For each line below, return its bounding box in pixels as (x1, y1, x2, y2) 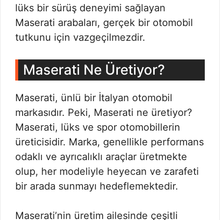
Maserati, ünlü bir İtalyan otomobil (15, 92, 172, 104)
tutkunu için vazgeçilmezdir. (15, 31, 145, 43)
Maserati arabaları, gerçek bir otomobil (15, 17, 193, 28)
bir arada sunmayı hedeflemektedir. (15, 180, 178, 192)
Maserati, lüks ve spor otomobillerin (15, 121, 180, 133)
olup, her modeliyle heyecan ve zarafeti (15, 165, 199, 177)
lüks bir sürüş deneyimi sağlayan (15, 2, 165, 14)
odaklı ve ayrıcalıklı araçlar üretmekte (15, 151, 187, 163)
